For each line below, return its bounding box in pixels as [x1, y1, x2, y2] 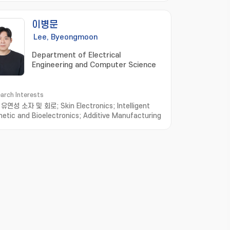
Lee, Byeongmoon [33, 33, 98, 42]
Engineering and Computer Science [32, 61, 156, 69]
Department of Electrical [32, 51, 121, 60]
